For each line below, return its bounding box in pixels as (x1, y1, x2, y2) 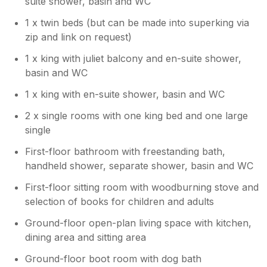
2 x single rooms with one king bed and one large (25, 109, 249, 122)
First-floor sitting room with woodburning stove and (25, 181, 259, 193)
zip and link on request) (25, 30, 132, 43)
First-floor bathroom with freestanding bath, (25, 145, 226, 157)
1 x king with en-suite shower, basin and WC (25, 88, 225, 100)
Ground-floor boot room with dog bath (25, 252, 202, 265)
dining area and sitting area (25, 231, 147, 243)
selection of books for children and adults (25, 195, 215, 207)
